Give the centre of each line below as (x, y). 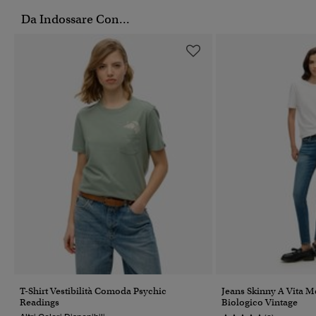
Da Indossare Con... (75, 20)
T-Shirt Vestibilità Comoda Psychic (93, 291)
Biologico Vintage (260, 302)
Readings (39, 302)
